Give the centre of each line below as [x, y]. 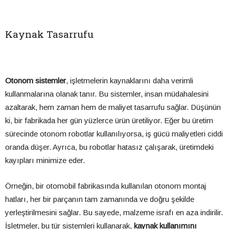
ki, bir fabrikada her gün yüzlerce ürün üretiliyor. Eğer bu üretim [109, 121]
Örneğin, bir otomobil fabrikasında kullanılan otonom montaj [106, 186]
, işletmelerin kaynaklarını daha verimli [130, 81]
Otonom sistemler [36, 81]
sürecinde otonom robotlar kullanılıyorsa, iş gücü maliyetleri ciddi [114, 134]
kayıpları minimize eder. [45, 161]
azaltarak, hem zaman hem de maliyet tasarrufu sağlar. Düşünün [113, 107]
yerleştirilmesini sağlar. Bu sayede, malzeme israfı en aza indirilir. [114, 213]
